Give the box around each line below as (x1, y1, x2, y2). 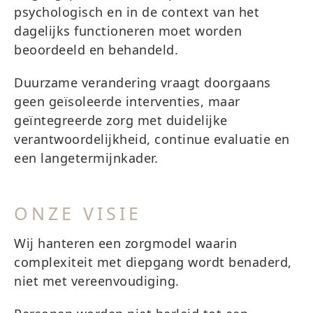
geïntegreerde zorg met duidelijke (14, 112, 228, 129)
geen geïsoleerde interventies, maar (14, 93, 240, 110)
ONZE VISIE (14, 201, 142, 225)
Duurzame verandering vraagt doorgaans (14, 74, 271, 91)
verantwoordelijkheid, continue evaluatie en (14, 131, 290, 147)
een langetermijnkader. (14, 150, 158, 166)
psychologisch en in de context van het (14, 3, 259, 20)
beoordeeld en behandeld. (14, 41, 178, 58)
